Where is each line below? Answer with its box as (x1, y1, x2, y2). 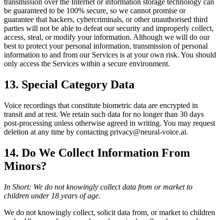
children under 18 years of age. (4, 191, 101, 200)
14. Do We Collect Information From (4, 146, 190, 160)
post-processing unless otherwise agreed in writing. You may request (4, 119, 215, 128)
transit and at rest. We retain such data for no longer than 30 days (4, 110, 204, 119)
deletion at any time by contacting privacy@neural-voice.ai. (4, 128, 188, 137)
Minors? (4, 160, 47, 173)
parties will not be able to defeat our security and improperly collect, (4, 24, 214, 33)
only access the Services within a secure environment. (4, 59, 170, 68)
